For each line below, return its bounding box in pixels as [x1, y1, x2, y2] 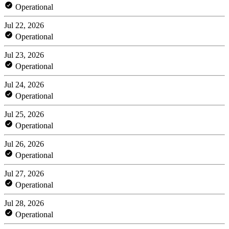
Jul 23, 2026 [4, 50, 44, 59]
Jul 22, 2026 [4, 20, 44, 30]
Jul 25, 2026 [4, 109, 44, 119]
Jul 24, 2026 [4, 80, 44, 89]
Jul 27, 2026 [4, 169, 44, 178]
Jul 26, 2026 [4, 139, 44, 148]
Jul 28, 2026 [4, 198, 44, 208]
